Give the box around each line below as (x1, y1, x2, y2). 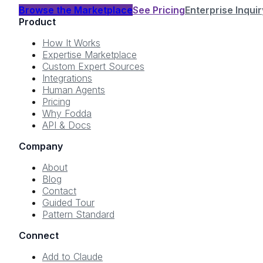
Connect (19, 230, 59, 242)
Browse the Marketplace (19, 4, 133, 16)
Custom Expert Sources (42, 60, 144, 73)
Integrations (42, 72, 92, 85)
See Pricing (133, 4, 185, 16)
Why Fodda (42, 107, 92, 120)
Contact (42, 185, 76, 197)
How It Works (42, 37, 100, 49)
